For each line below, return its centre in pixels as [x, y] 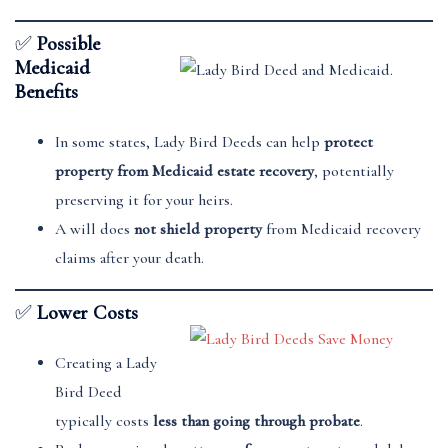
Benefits [46, 92]
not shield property [198, 229]
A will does [94, 229]
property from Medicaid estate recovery [184, 171]
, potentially [354, 171]
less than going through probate [256, 421]
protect [348, 142]
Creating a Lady [106, 363]
